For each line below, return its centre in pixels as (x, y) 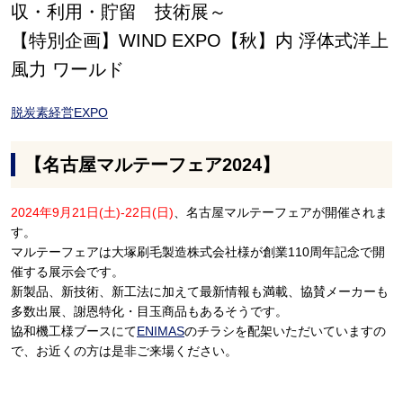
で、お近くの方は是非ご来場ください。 (124, 351)
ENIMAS (161, 331)
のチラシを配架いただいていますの (285, 331)
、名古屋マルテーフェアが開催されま (281, 213)
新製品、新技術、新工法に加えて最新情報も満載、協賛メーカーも (200, 292)
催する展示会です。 (67, 272)
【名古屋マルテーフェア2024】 (152, 164)
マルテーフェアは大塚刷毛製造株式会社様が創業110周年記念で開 (198, 252)
